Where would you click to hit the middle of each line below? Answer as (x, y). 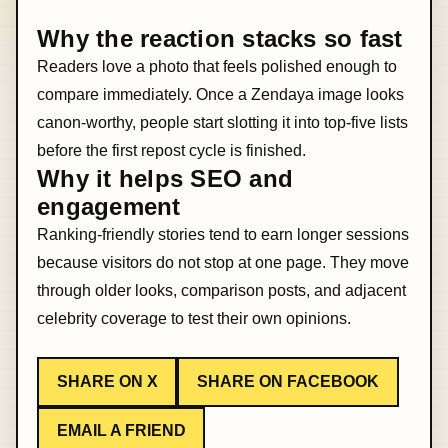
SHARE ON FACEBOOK (287, 381)
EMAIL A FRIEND (121, 431)
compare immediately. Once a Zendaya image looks (221, 95)
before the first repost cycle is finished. (172, 151)
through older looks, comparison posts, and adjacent (222, 291)
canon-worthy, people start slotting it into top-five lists (223, 123)
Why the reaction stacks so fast (220, 39)
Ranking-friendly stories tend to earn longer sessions (223, 235)
